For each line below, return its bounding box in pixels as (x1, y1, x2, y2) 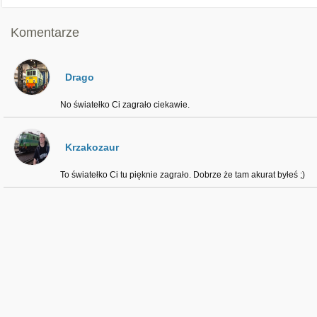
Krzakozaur (65, 142, 119, 153)
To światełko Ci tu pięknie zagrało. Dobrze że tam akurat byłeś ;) (60, 170, 305, 180)
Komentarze (11, 25, 79, 40)
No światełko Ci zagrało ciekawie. (60, 100, 190, 110)
